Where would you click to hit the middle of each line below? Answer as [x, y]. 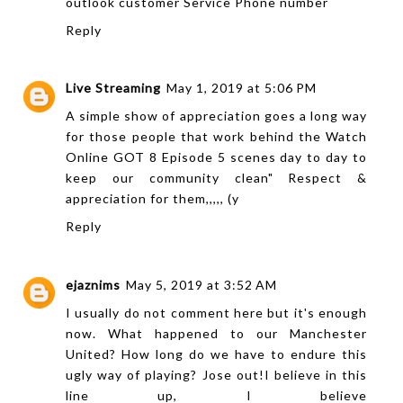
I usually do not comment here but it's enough [217, 312]
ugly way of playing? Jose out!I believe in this [217, 374]
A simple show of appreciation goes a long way [217, 116]
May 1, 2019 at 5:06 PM [242, 88]
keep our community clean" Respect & [217, 178]
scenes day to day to [296, 157]
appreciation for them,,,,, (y [152, 199]
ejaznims [93, 284]
